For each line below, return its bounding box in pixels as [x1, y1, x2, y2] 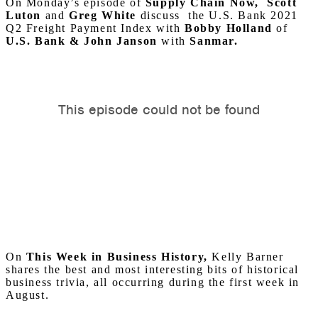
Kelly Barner [207, 251, 284, 263]
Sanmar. [185, 35, 238, 48]
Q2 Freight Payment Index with [6, 22, 185, 35]
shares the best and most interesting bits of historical [6, 263, 300, 276]
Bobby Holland [185, 22, 277, 35]
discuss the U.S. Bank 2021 [136, 9, 298, 22]
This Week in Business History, [26, 251, 208, 263]
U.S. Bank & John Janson [6, 35, 162, 48]
